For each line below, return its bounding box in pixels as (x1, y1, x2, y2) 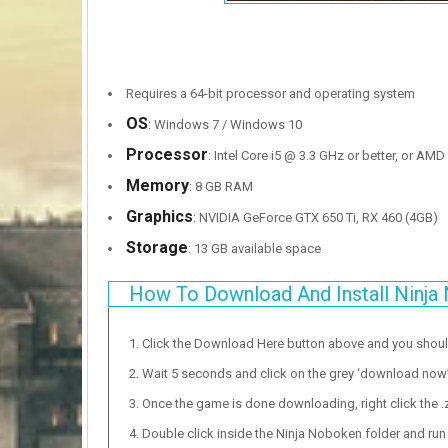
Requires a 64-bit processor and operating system (126, 85, 415, 101)
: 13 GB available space (188, 240, 321, 256)
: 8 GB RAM (189, 178, 253, 194)
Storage (126, 237, 188, 257)
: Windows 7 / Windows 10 (148, 116, 302, 132)
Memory (126, 175, 189, 195)
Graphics (126, 206, 193, 226)
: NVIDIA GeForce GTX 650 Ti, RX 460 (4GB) (193, 209, 438, 225)
